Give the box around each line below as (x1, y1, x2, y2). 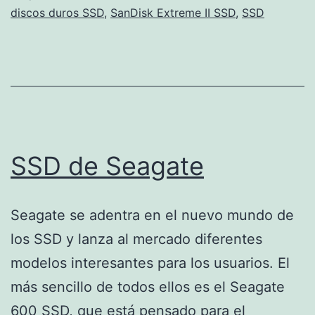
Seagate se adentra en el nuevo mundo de (11, 206, 294, 224)
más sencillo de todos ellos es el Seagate (11, 278, 285, 295)
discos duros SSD (11, 5, 104, 20)
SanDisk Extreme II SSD (110, 5, 236, 20)
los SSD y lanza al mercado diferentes (11, 230, 262, 247)
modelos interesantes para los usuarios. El (11, 254, 290, 271)
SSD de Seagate (11, 150, 204, 181)
